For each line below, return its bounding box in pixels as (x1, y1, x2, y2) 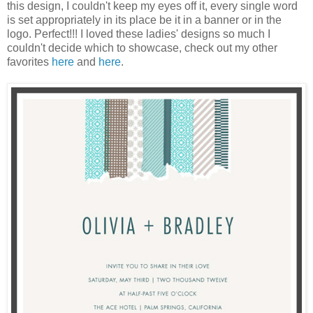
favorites (7, 55, 52, 68)
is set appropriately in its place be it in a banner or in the (7, 13, 282, 26)
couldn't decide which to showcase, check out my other (7, 41, 277, 54)
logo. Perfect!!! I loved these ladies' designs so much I (7, 27, 270, 40)
